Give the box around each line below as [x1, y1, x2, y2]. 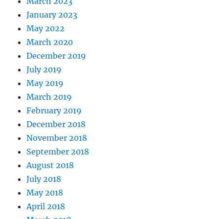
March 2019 [26, 92, 72, 102]
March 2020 [26, 37, 73, 47]
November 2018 [26, 133, 88, 143]
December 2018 [26, 119, 86, 130]
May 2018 [26, 188, 64, 198]
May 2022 [26, 23, 65, 34]
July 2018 [26, 174, 62, 184]
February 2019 [26, 106, 82, 116]
